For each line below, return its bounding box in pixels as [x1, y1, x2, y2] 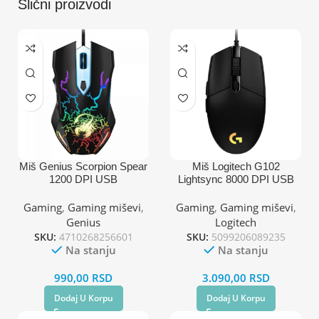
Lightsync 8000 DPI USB [177, 172, 294, 185]
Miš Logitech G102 [192, 159, 280, 172]
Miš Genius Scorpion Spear [19, 159, 147, 172]
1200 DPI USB [49, 172, 117, 185]
